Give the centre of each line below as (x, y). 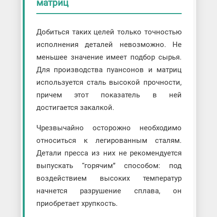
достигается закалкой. (75, 107)
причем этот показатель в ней (109, 95)
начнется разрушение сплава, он (109, 191)
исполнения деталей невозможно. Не (109, 44)
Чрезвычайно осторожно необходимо (109, 128)
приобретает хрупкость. (77, 203)
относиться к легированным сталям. (109, 140)
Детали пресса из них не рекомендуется (109, 153)
